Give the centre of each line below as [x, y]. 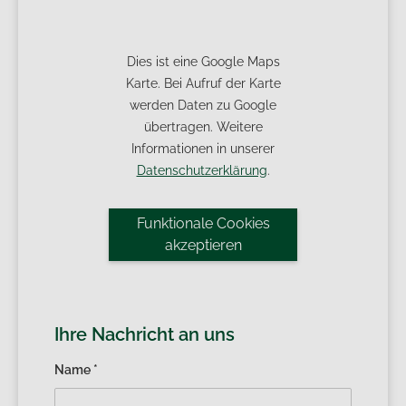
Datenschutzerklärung [202, 170]
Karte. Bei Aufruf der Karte [203, 83]
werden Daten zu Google [203, 105]
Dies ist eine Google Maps [203, 62]
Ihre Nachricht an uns [145, 334]
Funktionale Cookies [203, 223]
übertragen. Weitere [203, 127]
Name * [76, 370]
